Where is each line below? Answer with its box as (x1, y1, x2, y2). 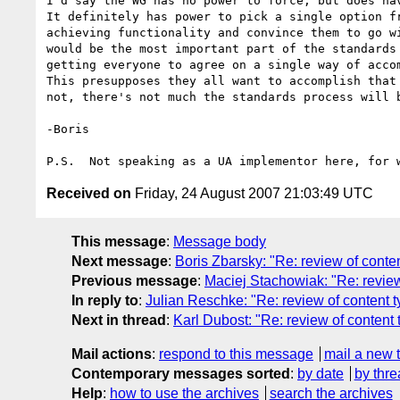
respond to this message (159, 346, 313, 362)
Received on (46, 185, 131, 201)
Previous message (71, 272, 197, 288)
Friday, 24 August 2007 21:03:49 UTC (131, 185, 373, 201)
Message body (173, 233, 266, 249)
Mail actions (71, 346, 152, 362)
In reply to (71, 292, 138, 308)
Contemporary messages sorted (71, 365, 290, 381)
